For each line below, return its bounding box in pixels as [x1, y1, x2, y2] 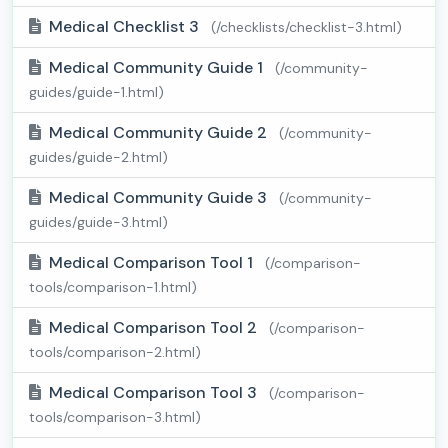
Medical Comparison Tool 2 [49, 317, 261, 339]
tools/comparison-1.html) [29, 278, 197, 297]
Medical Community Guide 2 [49, 122, 271, 144]
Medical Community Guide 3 [49, 187, 271, 209]
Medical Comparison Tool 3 [49, 382, 261, 404]
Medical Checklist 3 [49, 16, 203, 38]
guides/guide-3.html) [29, 213, 168, 232]
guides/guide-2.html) [29, 148, 168, 167]
